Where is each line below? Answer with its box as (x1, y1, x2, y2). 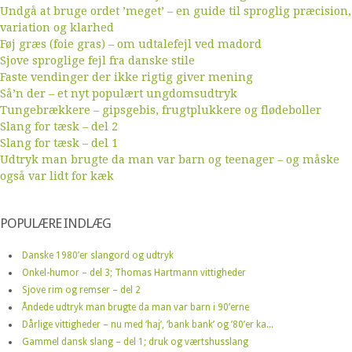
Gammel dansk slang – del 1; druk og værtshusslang (22, 335, 248, 347)
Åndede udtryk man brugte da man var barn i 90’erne (22, 301, 249, 313)
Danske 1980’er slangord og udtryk (22, 249, 174, 261)
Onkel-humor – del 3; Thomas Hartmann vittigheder (22, 266, 246, 278)
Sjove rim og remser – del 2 (22, 284, 141, 295)
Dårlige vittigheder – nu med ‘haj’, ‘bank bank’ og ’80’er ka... (22, 318, 273, 330)
